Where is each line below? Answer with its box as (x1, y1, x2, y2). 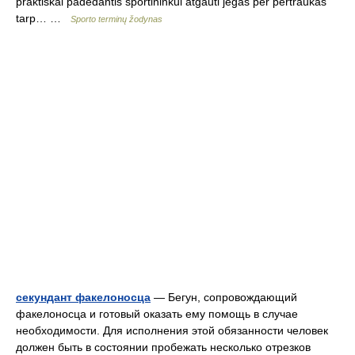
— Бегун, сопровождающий (151, 291, 297, 303)
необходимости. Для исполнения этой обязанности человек (16, 324, 328, 337)
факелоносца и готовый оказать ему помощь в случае (16, 307, 298, 320)
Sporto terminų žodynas (71, 14, 162, 24)
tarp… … (16, 12, 71, 25)
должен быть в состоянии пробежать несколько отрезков (16, 341, 311, 353)
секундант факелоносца (16, 291, 151, 303)
